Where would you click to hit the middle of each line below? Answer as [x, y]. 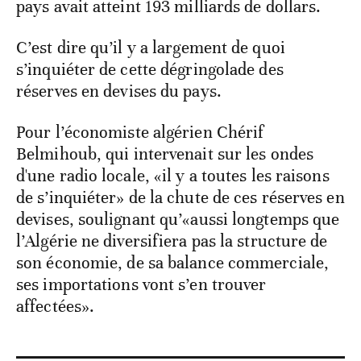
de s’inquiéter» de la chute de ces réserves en [180, 198]
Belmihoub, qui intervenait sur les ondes [165, 154]
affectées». [56, 307]
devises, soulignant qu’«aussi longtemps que [178, 220]
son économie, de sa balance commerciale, [173, 263]
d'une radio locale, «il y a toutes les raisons [173, 176]
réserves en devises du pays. [119, 91]
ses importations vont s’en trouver [141, 285]
